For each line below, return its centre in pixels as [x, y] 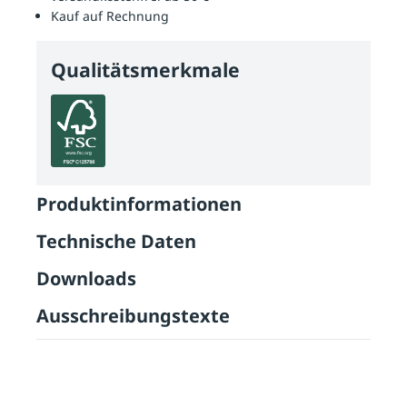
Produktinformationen [139, 203]
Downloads [86, 278]
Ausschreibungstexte [133, 315]
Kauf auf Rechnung [110, 15]
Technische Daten [116, 241]
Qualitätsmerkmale [145, 69]
